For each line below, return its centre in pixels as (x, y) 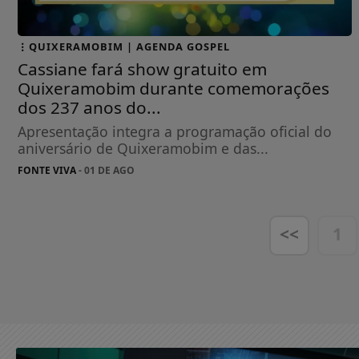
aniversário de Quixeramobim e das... (143, 149)
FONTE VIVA (47, 171)
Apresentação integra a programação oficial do (175, 132)
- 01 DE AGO (105, 171)
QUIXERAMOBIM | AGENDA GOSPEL (129, 47)
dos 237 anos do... (89, 108)
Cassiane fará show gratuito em (142, 69)
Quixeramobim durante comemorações (173, 89)
